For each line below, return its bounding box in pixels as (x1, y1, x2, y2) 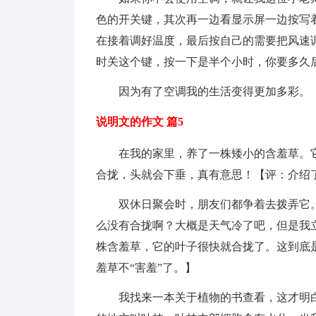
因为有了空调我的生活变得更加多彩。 (96, 85, 310, 97)
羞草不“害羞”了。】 (96, 262, 196, 274)
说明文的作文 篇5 (96, 116, 183, 128)
